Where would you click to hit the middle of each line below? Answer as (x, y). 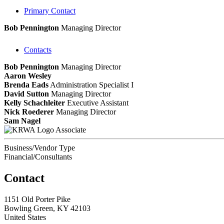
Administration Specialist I (92, 84)
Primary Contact (50, 10)
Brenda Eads (26, 84)
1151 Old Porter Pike (37, 199)
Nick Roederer (29, 111)
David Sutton (26, 93)
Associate (71, 129)
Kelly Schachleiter (34, 102)
